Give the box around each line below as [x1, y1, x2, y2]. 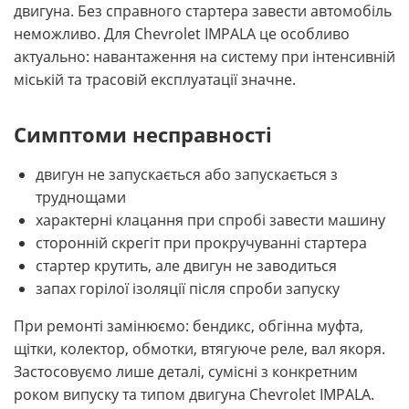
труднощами [36, 187, 126, 208]
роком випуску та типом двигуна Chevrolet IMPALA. [14, 384, 374, 405]
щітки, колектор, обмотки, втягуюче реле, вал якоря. [14, 339, 385, 360]
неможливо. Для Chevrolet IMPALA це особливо [14, 24, 350, 44]
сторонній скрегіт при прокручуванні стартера [36, 233, 367, 254]
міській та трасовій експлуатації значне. [14, 69, 296, 89]
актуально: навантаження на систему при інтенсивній [14, 47, 395, 67]
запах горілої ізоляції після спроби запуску [36, 278, 340, 299]
